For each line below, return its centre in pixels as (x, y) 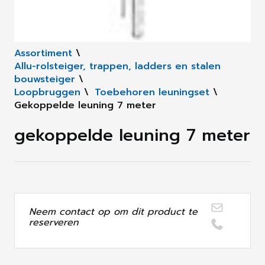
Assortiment (43, 54)
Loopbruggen (47, 93)
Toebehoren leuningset (152, 93)
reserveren (54, 223)
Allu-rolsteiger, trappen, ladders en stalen (117, 67)
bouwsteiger (45, 80)
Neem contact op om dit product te (113, 212)
